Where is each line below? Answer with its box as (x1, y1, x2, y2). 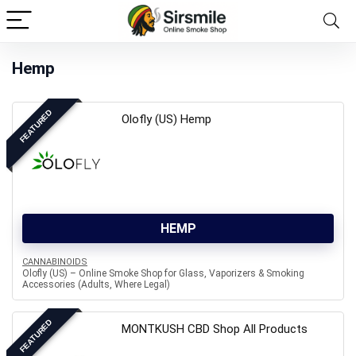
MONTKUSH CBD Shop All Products (122, 322, 308, 336)
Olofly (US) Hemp (122, 112, 211, 126)
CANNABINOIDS (22, 257, 87, 267)
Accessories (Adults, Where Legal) (22, 279, 170, 290)
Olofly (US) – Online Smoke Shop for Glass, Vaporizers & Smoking (22, 268, 304, 279)
